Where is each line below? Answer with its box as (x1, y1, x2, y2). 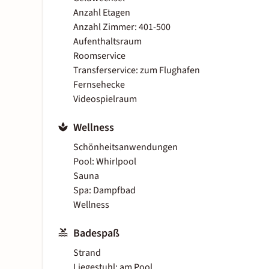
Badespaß (73, 226, 119, 241)
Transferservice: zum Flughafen (73, 64, 200, 77)
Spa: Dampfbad (73, 184, 136, 198)
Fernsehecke (73, 78, 125, 92)
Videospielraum (73, 92, 137, 106)
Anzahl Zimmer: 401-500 (73, 20, 171, 34)
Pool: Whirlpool (73, 155, 136, 169)
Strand (73, 246, 101, 260)
